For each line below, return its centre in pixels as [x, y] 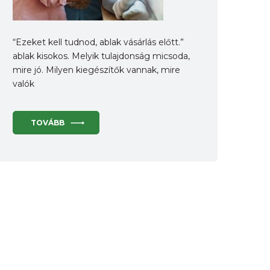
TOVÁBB [48, 123]
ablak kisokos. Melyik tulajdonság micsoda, [101, 56]
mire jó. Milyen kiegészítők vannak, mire [96, 70]
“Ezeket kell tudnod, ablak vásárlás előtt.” [98, 42]
